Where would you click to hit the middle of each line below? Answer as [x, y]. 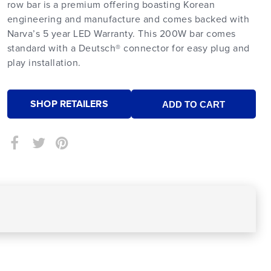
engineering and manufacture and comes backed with [128, 19]
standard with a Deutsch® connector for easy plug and [128, 48]
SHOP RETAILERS [69, 104]
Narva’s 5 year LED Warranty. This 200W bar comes [121, 34]
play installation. [44, 63]
